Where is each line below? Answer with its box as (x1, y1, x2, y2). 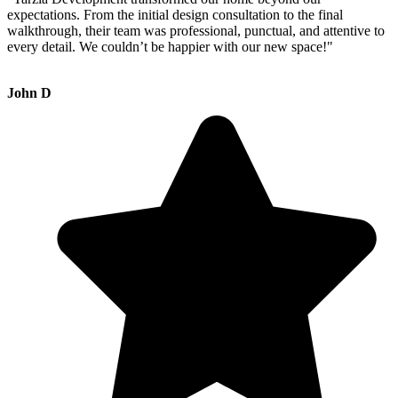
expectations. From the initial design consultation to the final (7, 7, 343, 23)
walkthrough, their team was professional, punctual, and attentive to (7, 23, 385, 39)
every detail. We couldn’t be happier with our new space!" (7, 39, 333, 55)
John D (7, 85, 52, 101)
